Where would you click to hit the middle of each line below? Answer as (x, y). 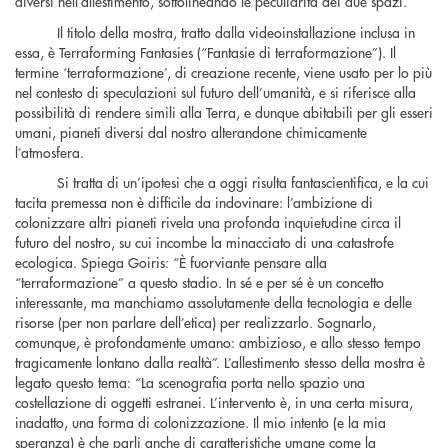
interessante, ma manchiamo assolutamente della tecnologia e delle (213, 302)
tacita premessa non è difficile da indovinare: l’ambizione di (194, 202)
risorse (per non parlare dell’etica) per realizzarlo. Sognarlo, (195, 322)
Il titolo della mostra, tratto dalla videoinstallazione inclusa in (235, 31)
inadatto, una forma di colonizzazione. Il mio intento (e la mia (200, 422)
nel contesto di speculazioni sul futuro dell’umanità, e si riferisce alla (215, 91)
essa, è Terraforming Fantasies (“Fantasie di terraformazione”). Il (205, 51)
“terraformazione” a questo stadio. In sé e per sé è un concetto (199, 282)
